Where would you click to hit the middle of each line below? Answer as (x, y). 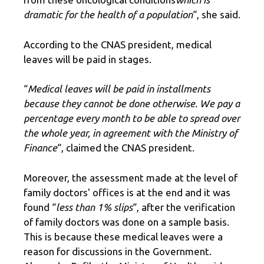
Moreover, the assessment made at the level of (131, 177)
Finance (40, 148)
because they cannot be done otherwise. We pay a (132, 104)
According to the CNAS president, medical (118, 44)
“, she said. (217, 15)
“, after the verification (184, 207)
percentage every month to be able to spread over (132, 118)
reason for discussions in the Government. (118, 251)
